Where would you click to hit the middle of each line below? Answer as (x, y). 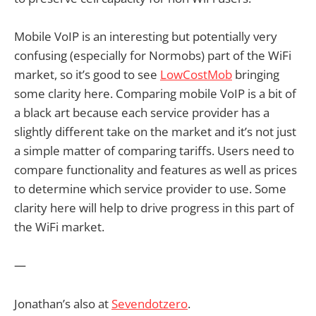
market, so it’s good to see (87, 75)
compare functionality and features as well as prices (156, 170)
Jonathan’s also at (63, 303)
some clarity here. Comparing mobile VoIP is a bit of (155, 94)
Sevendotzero (150, 303)
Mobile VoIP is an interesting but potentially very (146, 37)
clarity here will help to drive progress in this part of (154, 208)
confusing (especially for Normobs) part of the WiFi (153, 56)
